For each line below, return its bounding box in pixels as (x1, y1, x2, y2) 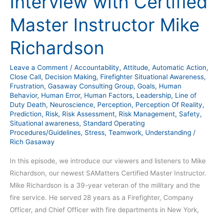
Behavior (10, 91, 37, 100)
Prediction (10, 110, 42, 118)
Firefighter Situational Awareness (100, 73, 204, 81)
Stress (85, 129, 105, 137)
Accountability (74, 64, 119, 72)
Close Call (10, 73, 41, 81)
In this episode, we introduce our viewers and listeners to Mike (10, 156, 206, 165)
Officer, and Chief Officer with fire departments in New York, (10, 205, 199, 214)
